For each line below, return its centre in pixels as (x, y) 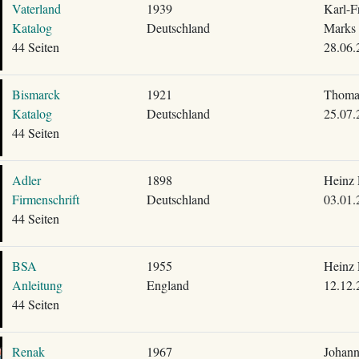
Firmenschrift (45, 199)
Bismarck (36, 94)
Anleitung (37, 285)
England (167, 285)
